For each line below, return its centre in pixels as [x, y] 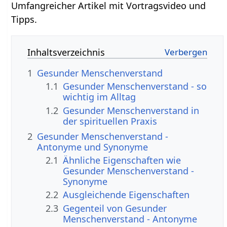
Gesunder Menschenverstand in [131, 110]
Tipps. [24, 19]
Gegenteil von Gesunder [115, 208]
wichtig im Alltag [100, 97]
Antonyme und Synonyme [93, 147]
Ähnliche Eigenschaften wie [122, 160]
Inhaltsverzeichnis [66, 52]
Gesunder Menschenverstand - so [135, 86]
